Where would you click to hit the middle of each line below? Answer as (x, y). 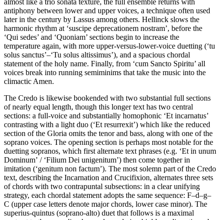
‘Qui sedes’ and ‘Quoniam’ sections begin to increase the (92, 37)
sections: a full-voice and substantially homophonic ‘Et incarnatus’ (106, 115)
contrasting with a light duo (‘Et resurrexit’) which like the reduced (107, 124)
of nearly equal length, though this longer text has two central (98, 107)
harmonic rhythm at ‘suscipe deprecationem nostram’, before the (103, 28)
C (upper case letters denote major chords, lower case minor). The (106, 204)
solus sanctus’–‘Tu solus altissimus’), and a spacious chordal (97, 55)
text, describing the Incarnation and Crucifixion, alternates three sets (109, 177)
